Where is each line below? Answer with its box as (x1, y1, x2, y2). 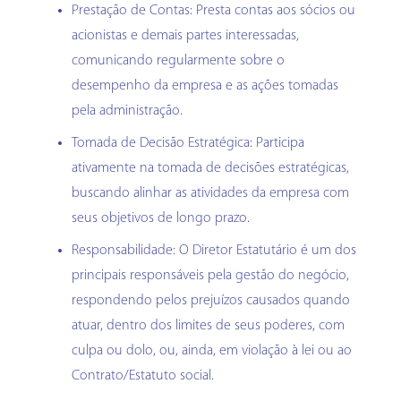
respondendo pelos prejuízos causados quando (72, 293, 350, 308)
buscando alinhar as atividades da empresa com (72, 185, 349, 200)
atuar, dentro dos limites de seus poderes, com (72, 318, 345, 333)
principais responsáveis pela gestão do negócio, (72, 268, 349, 283)
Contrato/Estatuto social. (72, 368, 214, 383)
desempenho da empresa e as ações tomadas (72, 78, 338, 93)
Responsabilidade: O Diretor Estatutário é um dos (72, 243, 356, 258)
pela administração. (72, 103, 183, 118)
